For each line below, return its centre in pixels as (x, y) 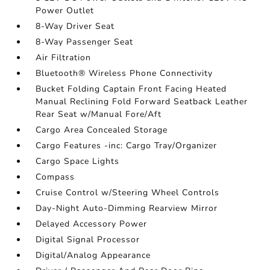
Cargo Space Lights (78, 162)
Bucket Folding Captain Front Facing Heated (131, 89)
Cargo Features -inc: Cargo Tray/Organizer (127, 146)
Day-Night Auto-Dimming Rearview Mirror (127, 209)
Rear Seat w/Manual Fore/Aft (99, 115)
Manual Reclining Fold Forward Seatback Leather (142, 102)
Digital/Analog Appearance (93, 256)
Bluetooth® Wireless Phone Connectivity (124, 74)
